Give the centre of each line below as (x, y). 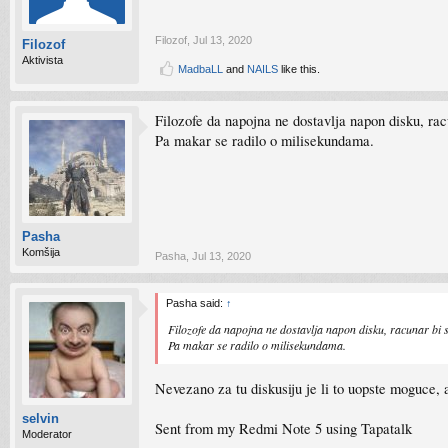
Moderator (47, 434)
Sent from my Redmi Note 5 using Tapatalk (283, 428)
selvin (40, 418)
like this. (299, 69)
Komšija (41, 252)
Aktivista (42, 60)
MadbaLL (200, 69)
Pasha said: (196, 303)
